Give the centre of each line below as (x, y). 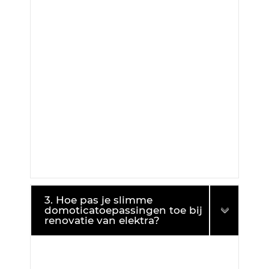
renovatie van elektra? (102, 220)
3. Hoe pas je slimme (98, 200)
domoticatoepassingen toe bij (123, 210)
